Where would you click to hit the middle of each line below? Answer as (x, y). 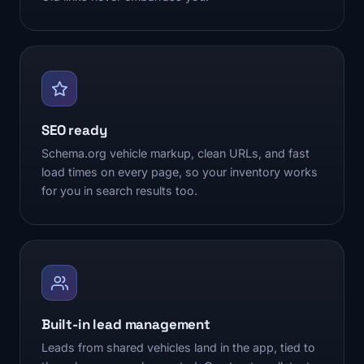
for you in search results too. (119, 191)
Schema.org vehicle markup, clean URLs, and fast (175, 154)
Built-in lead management (126, 325)
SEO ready (74, 130)
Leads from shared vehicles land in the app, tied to (178, 348)
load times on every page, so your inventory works (180, 172)
